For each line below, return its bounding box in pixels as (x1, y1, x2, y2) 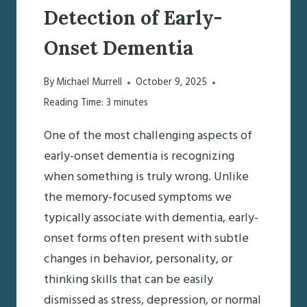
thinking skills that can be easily (44, 270, 213, 291)
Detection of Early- (44, 5, 222, 30)
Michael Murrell (56, 75, 123, 91)
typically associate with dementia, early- (44, 208, 258, 229)
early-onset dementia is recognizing (44, 147, 234, 167)
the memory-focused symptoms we (44, 188, 232, 208)
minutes (114, 95, 148, 112)
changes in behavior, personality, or (44, 249, 232, 270)
